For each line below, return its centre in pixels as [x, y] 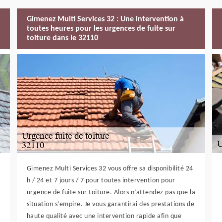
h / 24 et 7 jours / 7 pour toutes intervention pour [101, 181]
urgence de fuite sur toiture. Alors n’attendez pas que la [111, 193]
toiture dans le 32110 [62, 38]
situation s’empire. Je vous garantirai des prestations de [111, 204]
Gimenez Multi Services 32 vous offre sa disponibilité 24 [110, 169]
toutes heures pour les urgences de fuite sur [101, 28]
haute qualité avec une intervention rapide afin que [104, 216]
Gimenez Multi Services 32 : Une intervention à [105, 19]
